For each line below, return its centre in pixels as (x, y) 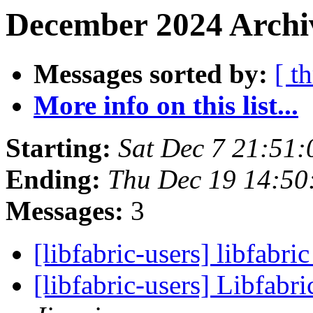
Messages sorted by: (151, 74)
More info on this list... (166, 105)
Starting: (58, 148)
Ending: (53, 180)
